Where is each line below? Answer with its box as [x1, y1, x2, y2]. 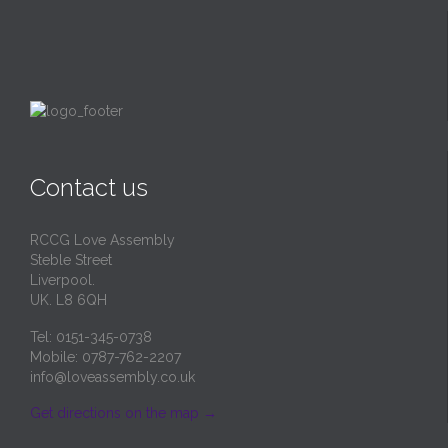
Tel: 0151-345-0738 [30, 328, 152, 345]
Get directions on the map [30, 405, 199, 422]
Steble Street [30, 251, 112, 268]
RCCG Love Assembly [30, 231, 175, 248]
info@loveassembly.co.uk [30, 368, 195, 385]
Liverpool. [30, 271, 95, 288]
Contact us [30, 172, 148, 202]
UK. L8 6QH [30, 291, 107, 308]
